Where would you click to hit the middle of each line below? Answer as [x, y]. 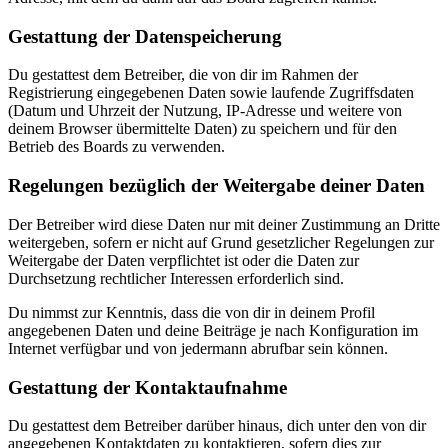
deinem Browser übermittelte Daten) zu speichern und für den [202, 129]
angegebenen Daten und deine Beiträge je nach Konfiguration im [213, 330]
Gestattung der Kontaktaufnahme [147, 387]
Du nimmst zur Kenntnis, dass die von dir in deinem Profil [191, 312]
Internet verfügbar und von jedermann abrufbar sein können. [198, 348]
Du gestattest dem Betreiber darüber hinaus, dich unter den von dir [217, 426]
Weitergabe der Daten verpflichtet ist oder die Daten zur [183, 260]
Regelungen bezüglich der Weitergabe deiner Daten [216, 186]
